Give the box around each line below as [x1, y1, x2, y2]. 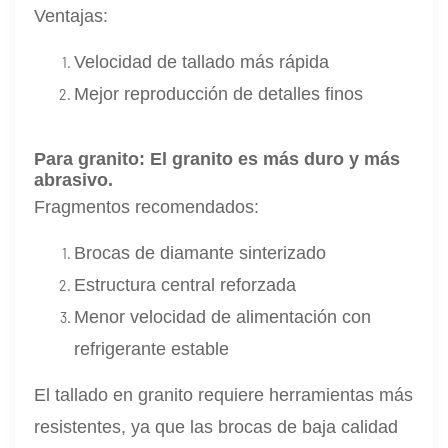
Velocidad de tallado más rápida [74, 52, 330, 73]
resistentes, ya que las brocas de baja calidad [34, 417, 399, 438]
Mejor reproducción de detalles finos [74, 84, 364, 105]
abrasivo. [34, 170, 114, 191]
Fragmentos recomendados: [34, 197, 260, 218]
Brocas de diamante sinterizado [74, 243, 327, 264]
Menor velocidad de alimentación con [74, 307, 372, 328]
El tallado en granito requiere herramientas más [34, 385, 414, 406]
